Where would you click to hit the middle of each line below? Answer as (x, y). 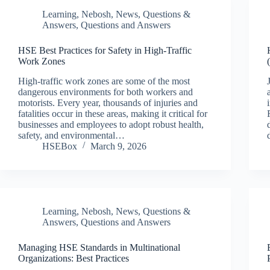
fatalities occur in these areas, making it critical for (113, 113)
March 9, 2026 (118, 146)
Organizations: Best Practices (74, 258)
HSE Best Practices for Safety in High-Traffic (105, 50)
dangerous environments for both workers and (105, 92)
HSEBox (60, 146)
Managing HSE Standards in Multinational (99, 247)
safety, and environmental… (71, 135)
